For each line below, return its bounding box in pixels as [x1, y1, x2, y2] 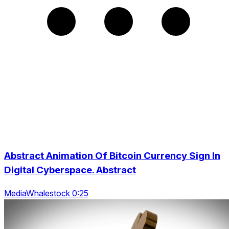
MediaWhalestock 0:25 [4, 188, 88, 198]
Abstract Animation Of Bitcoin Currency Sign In [4, 149, 220, 162]
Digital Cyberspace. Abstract [4, 164, 136, 176]
